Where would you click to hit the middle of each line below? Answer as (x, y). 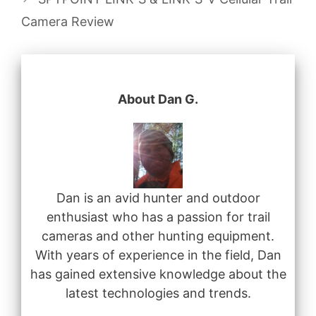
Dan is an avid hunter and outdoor (158, 198)
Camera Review (68, 21)
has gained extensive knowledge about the (158, 274)
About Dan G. (158, 99)
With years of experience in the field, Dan (158, 255)
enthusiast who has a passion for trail (158, 217)
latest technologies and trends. (158, 293)
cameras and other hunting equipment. (158, 236)
